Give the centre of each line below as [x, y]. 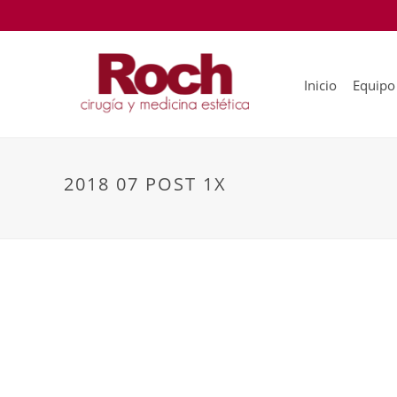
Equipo [374, 86]
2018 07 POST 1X [145, 184]
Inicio [320, 86]
